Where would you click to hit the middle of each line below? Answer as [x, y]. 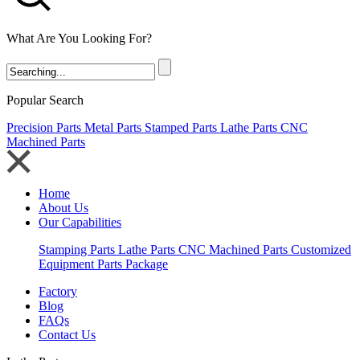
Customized [321, 249]
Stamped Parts [182, 127]
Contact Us [67, 334]
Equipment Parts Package [103, 264]
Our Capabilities [80, 222]
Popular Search [45, 100]
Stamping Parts [78, 249]
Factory [58, 291]
